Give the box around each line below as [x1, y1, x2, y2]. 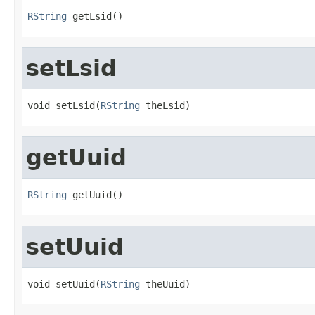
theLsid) [140, 99, 191, 111]
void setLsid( [27, 99, 101, 111]
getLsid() [67, 10, 123, 22]
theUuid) [140, 278, 191, 290]
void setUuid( [27, 278, 101, 290]
